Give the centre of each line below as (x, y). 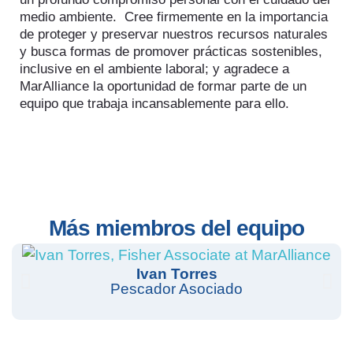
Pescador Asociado (176, 288)
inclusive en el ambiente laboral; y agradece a (154, 69)
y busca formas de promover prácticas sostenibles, (171, 52)
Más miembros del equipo (176, 228)
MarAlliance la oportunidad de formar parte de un (163, 87)
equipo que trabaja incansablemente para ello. (154, 104)
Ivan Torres (176, 273)
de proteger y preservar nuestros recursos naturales (174, 35)
